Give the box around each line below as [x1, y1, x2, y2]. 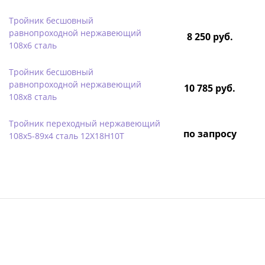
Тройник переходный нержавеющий [9, 117, 160, 129]
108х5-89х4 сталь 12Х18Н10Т [9, 130, 124, 141]
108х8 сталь [9, 91, 57, 102]
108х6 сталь [9, 39, 57, 51]
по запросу [183, 127, 237, 140]
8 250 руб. [186, 30, 233, 43]
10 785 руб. [184, 81, 235, 95]
